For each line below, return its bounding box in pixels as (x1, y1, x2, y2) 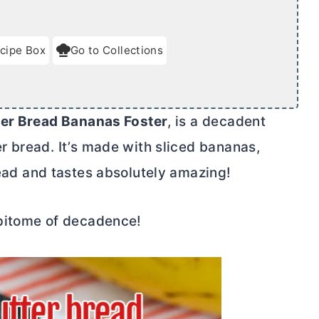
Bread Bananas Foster (14, 113, 168, 130)
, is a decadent (167, 113, 266, 130)
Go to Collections (70, 43, 164, 57)
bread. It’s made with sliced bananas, (7, 138, 261, 155)
